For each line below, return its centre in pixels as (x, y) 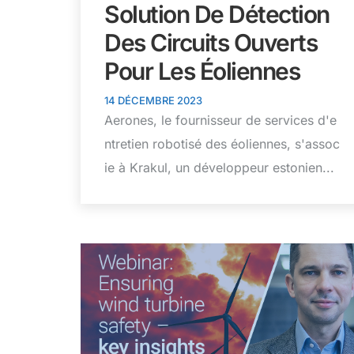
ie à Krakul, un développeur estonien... (219, 168)
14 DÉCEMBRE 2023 (153, 101)
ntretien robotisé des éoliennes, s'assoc (222, 144)
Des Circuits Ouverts (211, 43)
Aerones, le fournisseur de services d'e (220, 121)
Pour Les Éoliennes (202, 72)
